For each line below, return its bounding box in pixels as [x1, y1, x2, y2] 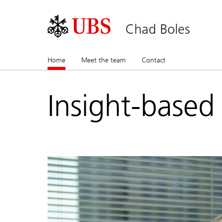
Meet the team [81, 55, 126, 64]
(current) [65, 55, 91, 64]
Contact [142, 55, 166, 64]
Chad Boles [125, 21, 190, 37]
